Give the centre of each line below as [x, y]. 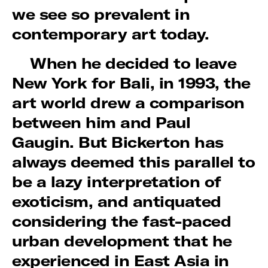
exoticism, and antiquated [117, 202]
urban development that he [122, 241]
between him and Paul [101, 123]
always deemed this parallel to [134, 162]
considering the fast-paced [122, 221]
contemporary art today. [113, 34]
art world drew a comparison [128, 103]
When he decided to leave [133, 63]
